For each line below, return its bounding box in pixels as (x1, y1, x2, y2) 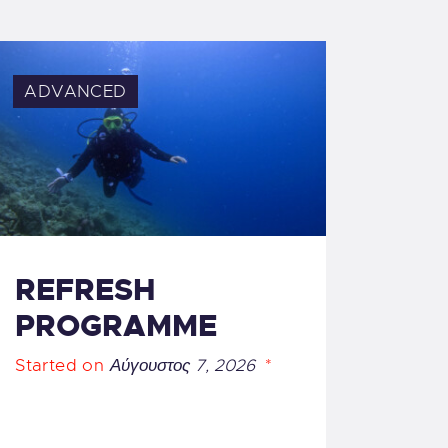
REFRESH (15, 271, 157, 310)
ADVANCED (24, 80, 127, 102)
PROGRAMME (15, 307, 218, 346)
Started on (15, 354, 110, 376)
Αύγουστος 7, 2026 (109, 354, 255, 376)
